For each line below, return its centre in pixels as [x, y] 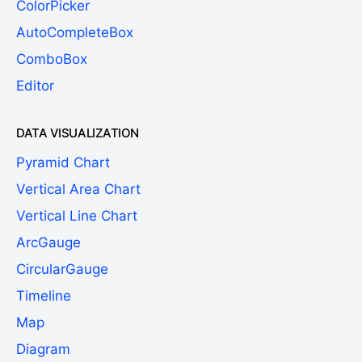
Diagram [43, 349]
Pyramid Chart [63, 162]
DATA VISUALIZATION [78, 133]
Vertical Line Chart [77, 215]
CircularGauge [62, 269]
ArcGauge [48, 242]
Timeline [44, 295]
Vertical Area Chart [78, 189]
